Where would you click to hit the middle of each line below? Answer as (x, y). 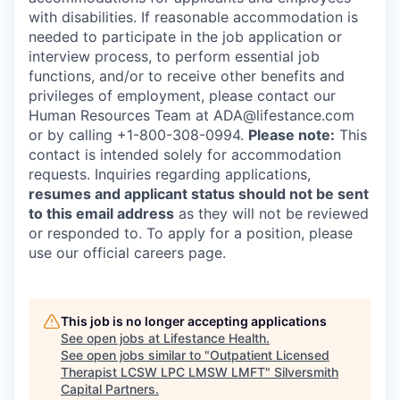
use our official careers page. (127, 253)
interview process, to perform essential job (174, 56)
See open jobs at (112, 338)
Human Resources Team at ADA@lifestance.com (192, 115)
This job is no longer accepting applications (194, 321)
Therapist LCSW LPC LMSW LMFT (163, 372)
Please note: (292, 135)
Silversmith (306, 372)
